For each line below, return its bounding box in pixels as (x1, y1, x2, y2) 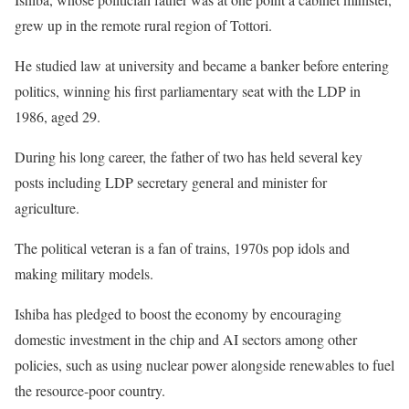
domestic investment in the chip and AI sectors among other (15, 329, 357, 349)
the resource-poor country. (15, 380, 165, 400)
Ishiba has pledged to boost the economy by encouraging (15, 303, 341, 323)
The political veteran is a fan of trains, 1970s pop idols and (15, 237, 350, 257)
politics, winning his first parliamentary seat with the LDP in (15, 80, 361, 100)
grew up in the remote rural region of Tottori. (15, 15, 272, 35)
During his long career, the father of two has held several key (15, 146, 362, 166)
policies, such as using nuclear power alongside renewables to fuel (15, 354, 394, 374)
